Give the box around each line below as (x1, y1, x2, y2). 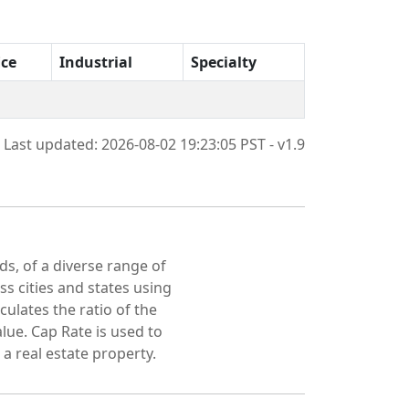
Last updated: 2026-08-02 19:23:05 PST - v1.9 (4, 133, 305, 154)
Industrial (59, 51, 132, 72)
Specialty (191, 51, 257, 72)
